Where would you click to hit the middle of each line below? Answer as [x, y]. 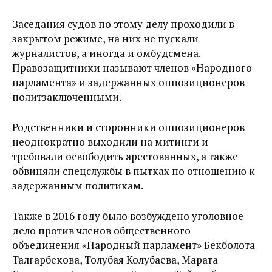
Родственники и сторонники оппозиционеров [128, 127]
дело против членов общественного [101, 230]
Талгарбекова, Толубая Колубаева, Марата [115, 260]
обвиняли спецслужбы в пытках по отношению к [134, 171]
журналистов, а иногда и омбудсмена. [106, 53]
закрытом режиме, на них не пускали [105, 39]
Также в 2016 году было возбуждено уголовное [128, 216]
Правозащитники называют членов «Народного [132, 68]
